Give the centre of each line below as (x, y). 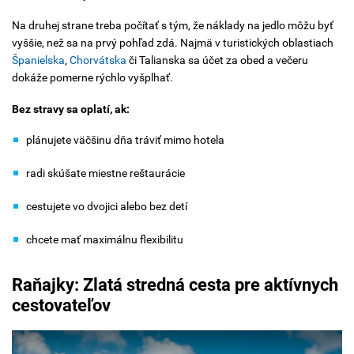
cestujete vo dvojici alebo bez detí (107, 207)
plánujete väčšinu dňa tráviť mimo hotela (125, 140)
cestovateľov (61, 306)
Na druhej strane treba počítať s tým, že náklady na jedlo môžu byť (173, 26)
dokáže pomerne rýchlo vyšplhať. (92, 78)
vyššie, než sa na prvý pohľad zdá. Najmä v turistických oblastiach (173, 43)
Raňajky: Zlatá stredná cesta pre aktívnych (175, 285)
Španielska (38, 60)
